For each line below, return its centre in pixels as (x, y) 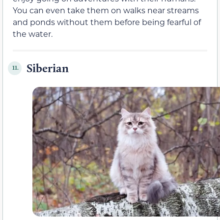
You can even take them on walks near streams (106, 10)
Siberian (48, 68)
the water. (33, 33)
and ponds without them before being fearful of (107, 22)
